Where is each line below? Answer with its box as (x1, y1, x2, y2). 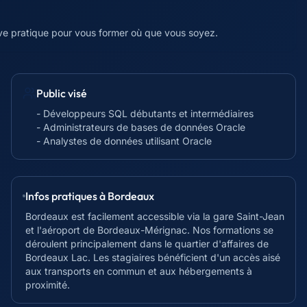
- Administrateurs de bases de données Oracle (36, 121, 245, 133)
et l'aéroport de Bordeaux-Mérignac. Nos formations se (25, 224, 274, 236)
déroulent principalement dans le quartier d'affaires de (25, 238, 269, 249)
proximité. (25, 279, 71, 291)
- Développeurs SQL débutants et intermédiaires (36, 108, 254, 119)
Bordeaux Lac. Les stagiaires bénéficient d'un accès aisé (25, 251, 281, 263)
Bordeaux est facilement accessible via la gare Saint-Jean (25, 210, 285, 222)
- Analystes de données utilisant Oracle (36, 135, 212, 147)
